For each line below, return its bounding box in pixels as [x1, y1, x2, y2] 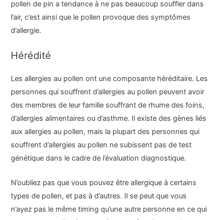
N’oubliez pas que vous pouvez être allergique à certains [11, 178, 197, 188]
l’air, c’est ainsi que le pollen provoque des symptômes [11, 12, 191, 22]
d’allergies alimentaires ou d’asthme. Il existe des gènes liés [11, 113, 207, 123]
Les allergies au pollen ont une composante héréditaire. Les [11, 74, 208, 83]
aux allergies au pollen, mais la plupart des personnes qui [11, 127, 200, 136]
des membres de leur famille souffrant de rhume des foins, [11, 100, 205, 110]
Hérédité [11, 49, 52, 61]
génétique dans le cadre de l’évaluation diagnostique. [11, 153, 187, 163]
